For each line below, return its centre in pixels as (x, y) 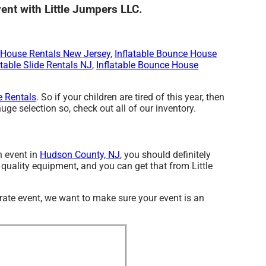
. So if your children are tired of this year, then (131, 97)
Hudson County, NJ (80, 154)
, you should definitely (166, 154)
